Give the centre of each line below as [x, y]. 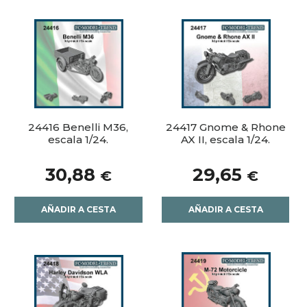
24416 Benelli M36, [78, 127]
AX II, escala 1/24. [226, 140]
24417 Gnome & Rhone [225, 127]
